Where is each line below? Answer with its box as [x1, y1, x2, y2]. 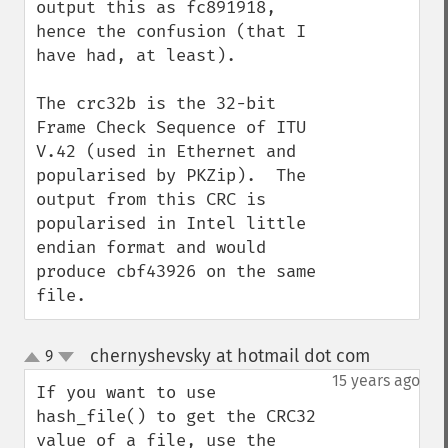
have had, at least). [36, 45, 236, 66]
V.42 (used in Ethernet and [36, 141, 296, 162]
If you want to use [36, 382, 216, 403]
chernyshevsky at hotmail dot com [89, 345, 370, 367]
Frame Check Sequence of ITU [36, 117, 306, 138]
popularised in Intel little [36, 213, 306, 234]
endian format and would [36, 237, 266, 258]
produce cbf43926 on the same [36, 261, 316, 282]
